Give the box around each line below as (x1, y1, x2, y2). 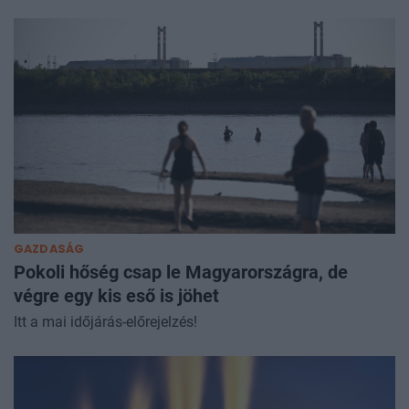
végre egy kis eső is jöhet (14, 284, 219, 307)
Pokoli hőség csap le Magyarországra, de (14, 260, 348, 283)
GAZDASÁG (14, 240, 85, 257)
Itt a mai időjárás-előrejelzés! (14, 312, 197, 330)
